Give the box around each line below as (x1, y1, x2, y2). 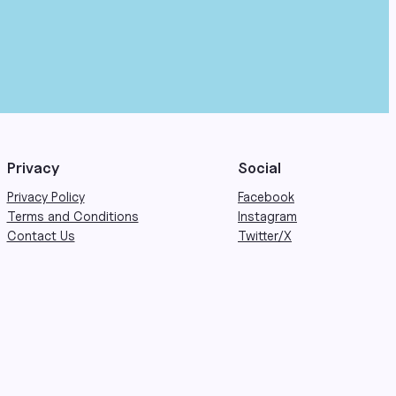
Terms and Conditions (6, 208, 139, 224)
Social (238, 158, 281, 177)
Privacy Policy (6, 188, 85, 204)
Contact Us (6, 227, 75, 243)
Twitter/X (238, 227, 292, 243)
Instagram (238, 208, 297, 224)
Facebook (238, 188, 294, 204)
